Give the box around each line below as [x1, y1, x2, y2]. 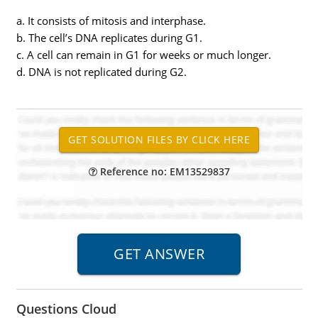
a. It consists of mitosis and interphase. [16, 13, 206, 28]
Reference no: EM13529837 [97, 165, 230, 178]
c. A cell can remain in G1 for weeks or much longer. [16, 48, 271, 62]
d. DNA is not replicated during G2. [16, 65, 187, 79]
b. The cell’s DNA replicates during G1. [16, 31, 202, 45]
